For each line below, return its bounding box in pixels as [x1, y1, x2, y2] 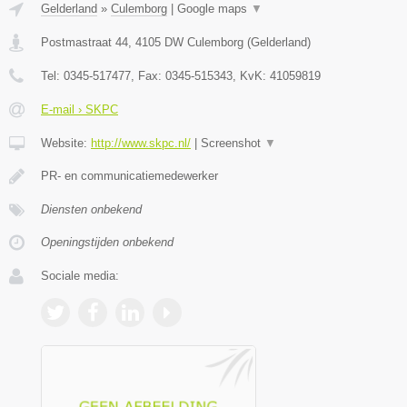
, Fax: [131, 69, 165, 84]
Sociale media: [41, 269, 119, 283]
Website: [41, 136, 91, 151]
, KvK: [233, 69, 270, 84]
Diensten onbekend [41, 203, 142, 217]
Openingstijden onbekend [41, 235, 174, 250]
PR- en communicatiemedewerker [41, 169, 218, 184]
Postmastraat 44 [41, 35, 128, 50]
